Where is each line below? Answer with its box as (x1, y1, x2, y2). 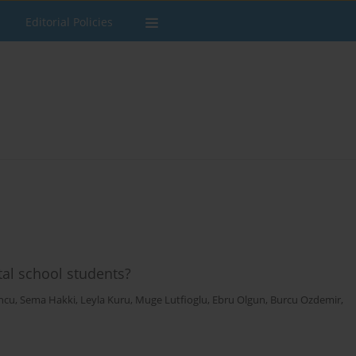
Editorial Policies (25, 14, 113, 29)
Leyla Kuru (80, 293, 130, 308)
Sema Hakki (20, 293, 75, 308)
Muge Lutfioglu (135, 293, 207, 308)
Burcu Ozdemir (270, 293, 341, 308)
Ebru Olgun (212, 293, 265, 308)
